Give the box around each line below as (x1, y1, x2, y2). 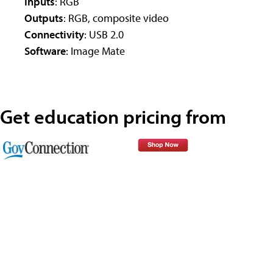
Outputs (24, 10, 63, 25)
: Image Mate (66, 43, 125, 58)
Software (24, 43, 66, 58)
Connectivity (24, 27, 84, 41)
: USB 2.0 (84, 27, 124, 41)
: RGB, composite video (63, 10, 169, 25)
